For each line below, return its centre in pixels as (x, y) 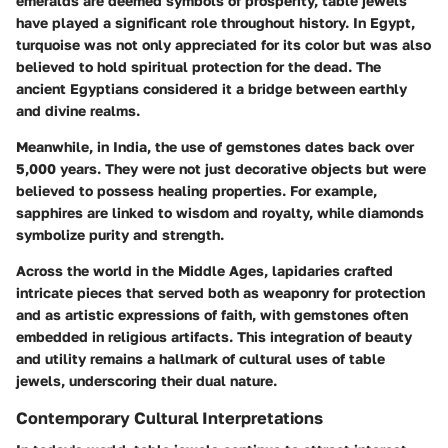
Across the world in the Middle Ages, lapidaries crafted (204, 271)
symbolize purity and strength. (120, 235)
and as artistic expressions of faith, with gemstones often (212, 315)
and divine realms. (78, 111)
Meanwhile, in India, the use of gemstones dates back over (215, 147)
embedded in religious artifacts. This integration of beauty (214, 337)
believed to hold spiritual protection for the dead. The (198, 67)
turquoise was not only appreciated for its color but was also (223, 45)
